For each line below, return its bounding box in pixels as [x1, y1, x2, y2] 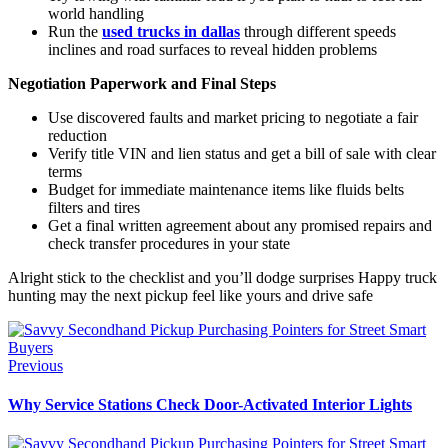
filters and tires [48, 198, 140, 216]
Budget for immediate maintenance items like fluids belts [48, 180, 404, 198]
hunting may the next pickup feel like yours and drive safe [8, 286, 373, 304]
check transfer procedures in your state [48, 234, 290, 252]
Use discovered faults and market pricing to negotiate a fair [48, 108, 418, 126]
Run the [48, 22, 102, 40]
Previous [8, 356, 63, 374]
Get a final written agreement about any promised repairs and [48, 216, 432, 234]
